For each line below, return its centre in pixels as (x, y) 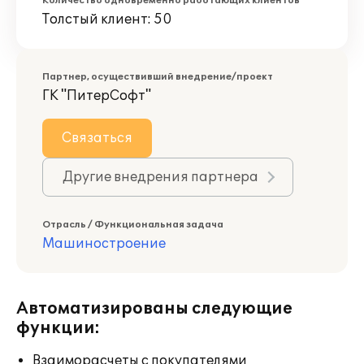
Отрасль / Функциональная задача (133, 225)
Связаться (97, 138)
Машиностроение (104, 244)
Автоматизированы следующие (154, 309)
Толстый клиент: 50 (107, 19)
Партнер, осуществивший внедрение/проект (158, 77)
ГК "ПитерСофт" (97, 96)
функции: (58, 328)
